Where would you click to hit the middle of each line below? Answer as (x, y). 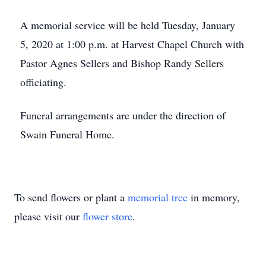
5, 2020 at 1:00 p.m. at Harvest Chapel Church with (132, 44)
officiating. (43, 82)
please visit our (48, 216)
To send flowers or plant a (71, 197)
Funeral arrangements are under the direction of (123, 115)
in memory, (214, 197)
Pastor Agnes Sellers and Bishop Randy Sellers (122, 63)
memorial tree (158, 197)
